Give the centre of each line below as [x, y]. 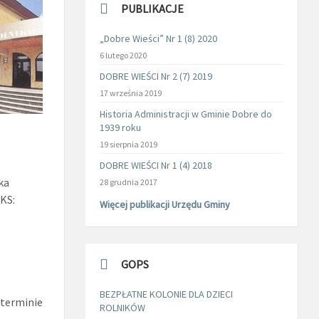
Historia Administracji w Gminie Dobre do [185, 114]
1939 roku [120, 127]
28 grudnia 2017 [128, 182]
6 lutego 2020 [123, 55]
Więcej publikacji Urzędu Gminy [164, 204]
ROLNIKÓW [122, 308]
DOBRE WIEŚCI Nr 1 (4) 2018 [156, 165]
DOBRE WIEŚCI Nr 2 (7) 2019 [156, 76]
